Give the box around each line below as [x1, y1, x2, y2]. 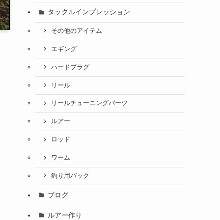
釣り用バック [51, 172, 89, 179]
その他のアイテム [51, 27, 102, 34]
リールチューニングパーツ [51, 100, 128, 107]
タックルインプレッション [47, 8, 130, 16]
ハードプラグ [51, 63, 89, 71]
